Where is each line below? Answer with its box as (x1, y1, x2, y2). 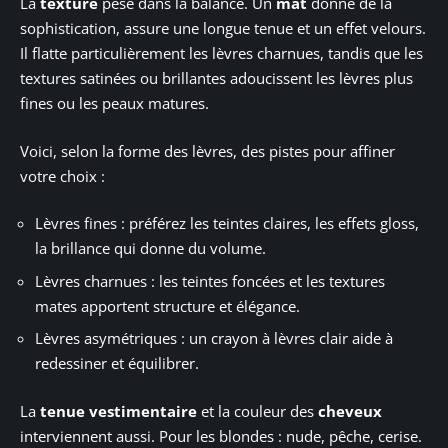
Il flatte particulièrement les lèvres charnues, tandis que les (20, 43, 423, 64)
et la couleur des (197, 400, 318, 421)
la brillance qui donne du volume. (35, 238, 266, 259)
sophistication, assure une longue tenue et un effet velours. (20, 18, 426, 39)
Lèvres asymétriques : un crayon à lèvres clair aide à (35, 328, 393, 349)
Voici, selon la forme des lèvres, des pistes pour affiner (20, 140, 395, 161)
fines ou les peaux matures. (20, 93, 209, 114)
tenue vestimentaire (40, 400, 197, 421)
